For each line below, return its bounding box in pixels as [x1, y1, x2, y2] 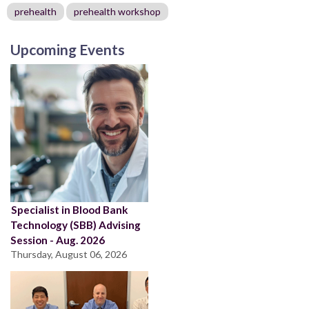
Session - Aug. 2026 [10, 233, 105, 246]
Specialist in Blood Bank [11, 203, 128, 216]
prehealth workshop [74, 5, 161, 17]
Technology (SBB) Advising [10, 218, 141, 231]
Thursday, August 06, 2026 [10, 248, 127, 260]
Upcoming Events [10, 40, 125, 58]
